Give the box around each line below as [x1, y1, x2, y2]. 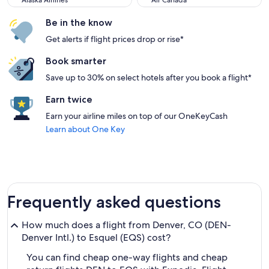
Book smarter [46, 55, 106, 67]
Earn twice [46, 94, 92, 105]
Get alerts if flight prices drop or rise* [46, 34, 184, 44]
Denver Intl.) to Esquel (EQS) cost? [22, 231, 171, 244]
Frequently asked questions [7, 192, 221, 212]
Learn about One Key [46, 124, 125, 134]
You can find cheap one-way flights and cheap [26, 251, 228, 264]
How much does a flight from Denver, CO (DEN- [22, 219, 231, 231]
